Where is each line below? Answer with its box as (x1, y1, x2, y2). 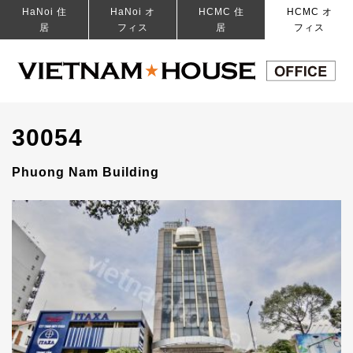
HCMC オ (286, 6, 333, 17)
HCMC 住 (198, 6, 244, 17)
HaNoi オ (110, 6, 155, 17)
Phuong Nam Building (12, 165, 159, 179)
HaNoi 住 (21, 6, 67, 17)
